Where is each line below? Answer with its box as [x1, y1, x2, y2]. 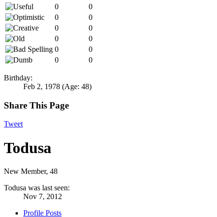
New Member [4, 167, 46, 176]
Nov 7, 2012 [23, 192, 62, 201]
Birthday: [4, 73, 32, 82]
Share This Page [4, 100, 69, 110]
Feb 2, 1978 [23, 82, 60, 91]
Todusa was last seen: [4, 184, 70, 192]
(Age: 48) [62, 82, 92, 91]
